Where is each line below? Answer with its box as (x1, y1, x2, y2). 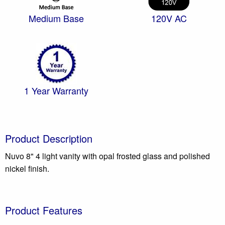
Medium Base (29, 11, 84, 25)
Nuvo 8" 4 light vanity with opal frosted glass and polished (5, 150, 210, 162)
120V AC (151, 11, 187, 25)
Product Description (5, 131, 92, 146)
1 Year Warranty (24, 83, 88, 97)
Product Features (5, 202, 82, 217)
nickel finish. (5, 162, 49, 174)
